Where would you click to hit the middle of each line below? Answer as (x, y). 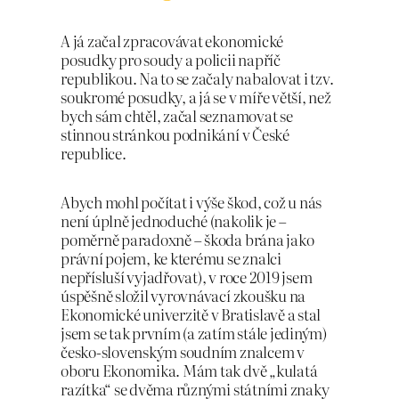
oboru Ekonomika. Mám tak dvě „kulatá (189, 370)
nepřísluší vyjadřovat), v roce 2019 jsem (187, 276)
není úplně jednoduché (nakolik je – (174, 220)
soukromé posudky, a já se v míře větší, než (196, 97)
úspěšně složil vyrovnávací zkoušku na (183, 295)
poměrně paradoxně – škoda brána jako (187, 239)
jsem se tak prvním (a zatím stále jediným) (194, 332)
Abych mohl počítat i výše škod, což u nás (191, 201)
